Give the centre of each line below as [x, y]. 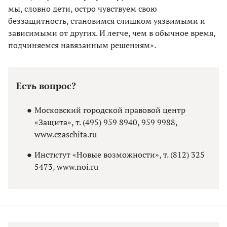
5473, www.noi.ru [66, 167]
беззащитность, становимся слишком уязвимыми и [107, 21]
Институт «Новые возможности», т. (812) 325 [120, 155]
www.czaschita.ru [66, 135]
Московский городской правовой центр [110, 110]
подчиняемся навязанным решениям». [82, 45]
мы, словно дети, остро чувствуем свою [83, 9]
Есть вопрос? [46, 86]
